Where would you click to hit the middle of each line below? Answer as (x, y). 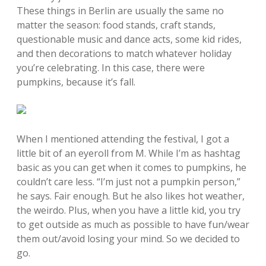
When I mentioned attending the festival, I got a (123, 139)
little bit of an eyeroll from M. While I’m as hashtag (129, 153)
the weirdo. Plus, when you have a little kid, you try (129, 210)
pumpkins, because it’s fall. (76, 82)
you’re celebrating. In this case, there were (111, 68)
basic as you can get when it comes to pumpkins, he (132, 167)
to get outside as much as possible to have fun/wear (133, 224)
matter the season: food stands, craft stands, (116, 25)
